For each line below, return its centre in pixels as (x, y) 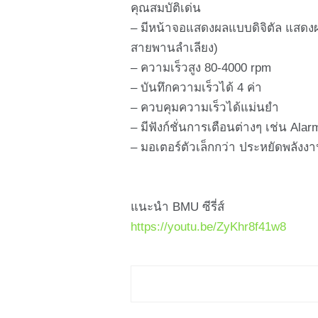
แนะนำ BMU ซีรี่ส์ (178, 207)
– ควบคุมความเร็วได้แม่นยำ (205, 108)
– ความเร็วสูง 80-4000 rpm (201, 68)
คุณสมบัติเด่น (166, 9)
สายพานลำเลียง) (175, 48)
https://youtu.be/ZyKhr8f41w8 (209, 227)
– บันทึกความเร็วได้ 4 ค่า (197, 88)
